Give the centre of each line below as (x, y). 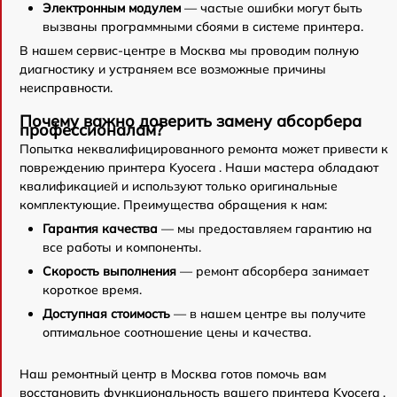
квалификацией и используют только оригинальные (179, 187)
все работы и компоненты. (122, 248)
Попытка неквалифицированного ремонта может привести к (204, 149)
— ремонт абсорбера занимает (272, 272)
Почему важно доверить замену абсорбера (191, 121)
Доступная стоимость (106, 314)
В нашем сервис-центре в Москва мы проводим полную (189, 51)
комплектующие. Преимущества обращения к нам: (173, 205)
